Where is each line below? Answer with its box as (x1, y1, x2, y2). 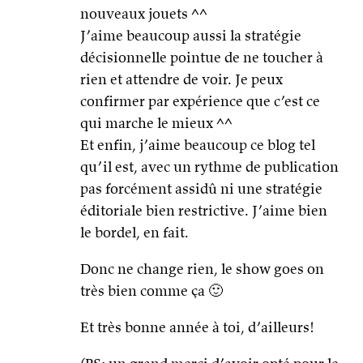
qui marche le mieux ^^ (80, 113, 233, 133)
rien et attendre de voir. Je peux (80, 70, 283, 89)
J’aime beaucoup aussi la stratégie (80, 26, 301, 45)
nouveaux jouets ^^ (80, 4, 207, 23)
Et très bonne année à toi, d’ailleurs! (80, 318, 314, 337)
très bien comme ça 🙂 (80, 281, 223, 301)
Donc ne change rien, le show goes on (80, 259, 324, 279)
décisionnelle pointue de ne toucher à (80, 48, 323, 67)
